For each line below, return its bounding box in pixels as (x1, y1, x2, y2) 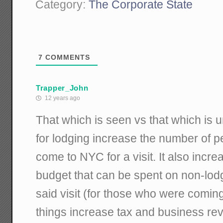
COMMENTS (43, 53, 91, 62)
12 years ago (43, 95, 81, 102)
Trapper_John (36, 83, 89, 92)
